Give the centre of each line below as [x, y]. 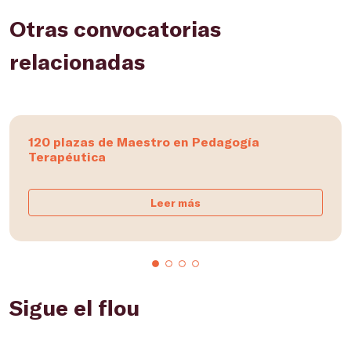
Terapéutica [67, 156]
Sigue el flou [74, 307]
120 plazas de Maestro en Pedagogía [144, 141]
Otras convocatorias [115, 28]
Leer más [175, 203]
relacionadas [77, 61]
